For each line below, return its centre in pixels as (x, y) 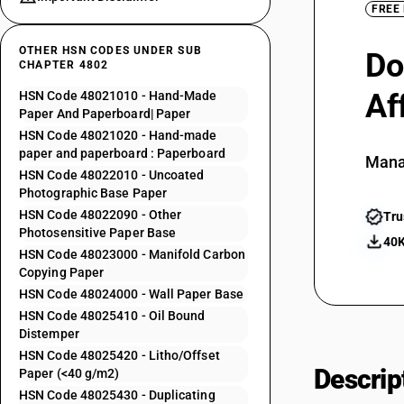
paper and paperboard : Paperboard (122, 153)
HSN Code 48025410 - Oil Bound (112, 316)
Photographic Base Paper (93, 193)
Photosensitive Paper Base (98, 233)
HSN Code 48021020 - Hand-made (118, 135)
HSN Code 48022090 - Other (101, 215)
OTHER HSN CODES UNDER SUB (110, 50)
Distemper (49, 334)
